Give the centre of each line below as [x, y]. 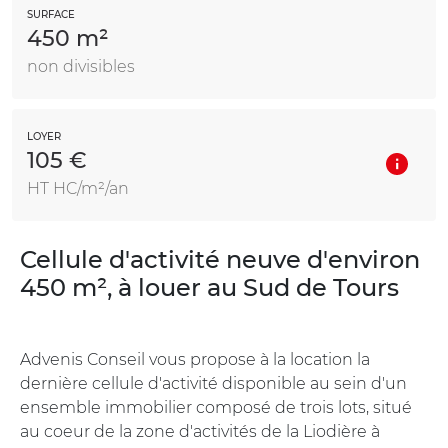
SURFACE [51, 14]
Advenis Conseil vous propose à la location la [195, 359]
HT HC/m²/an [78, 188]
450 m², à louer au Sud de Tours [209, 287]
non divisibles [81, 66]
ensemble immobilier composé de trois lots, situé [216, 407]
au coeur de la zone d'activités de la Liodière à [200, 431]
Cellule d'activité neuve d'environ [220, 259]
